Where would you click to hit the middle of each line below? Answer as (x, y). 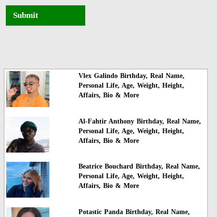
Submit (26, 15)
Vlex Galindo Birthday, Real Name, (131, 76)
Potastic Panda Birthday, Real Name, (134, 212)
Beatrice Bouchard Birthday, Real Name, (139, 167)
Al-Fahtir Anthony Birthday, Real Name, (139, 121)
